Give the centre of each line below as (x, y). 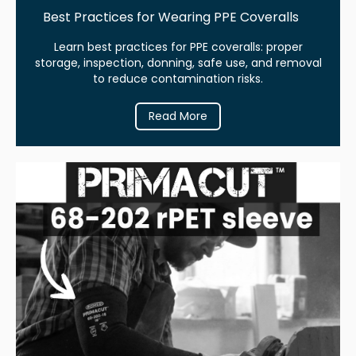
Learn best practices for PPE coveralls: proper (178, 46)
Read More (178, 116)
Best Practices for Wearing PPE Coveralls (170, 17)
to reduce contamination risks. (178, 78)
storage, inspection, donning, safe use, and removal (178, 62)
